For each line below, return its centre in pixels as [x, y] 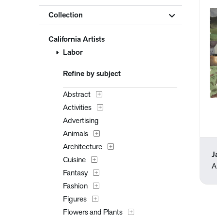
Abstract [77, 95]
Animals [76, 134]
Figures [75, 200]
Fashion [75, 186]
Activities [77, 108]
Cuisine [74, 160]
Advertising [81, 121]
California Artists [77, 40]
